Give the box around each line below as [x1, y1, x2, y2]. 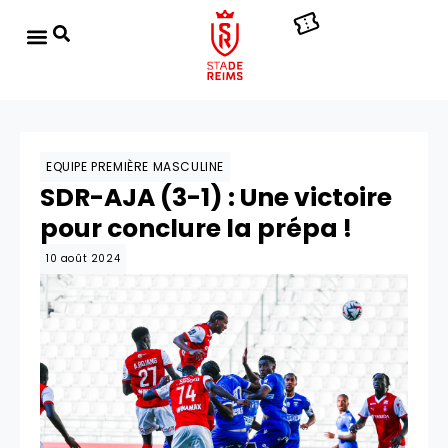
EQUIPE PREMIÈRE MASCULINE [46, 158, 224, 175]
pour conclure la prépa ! [40, 211, 352, 246]
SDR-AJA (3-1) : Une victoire [40, 180, 392, 215]
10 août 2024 [46, 251, 121, 266]
